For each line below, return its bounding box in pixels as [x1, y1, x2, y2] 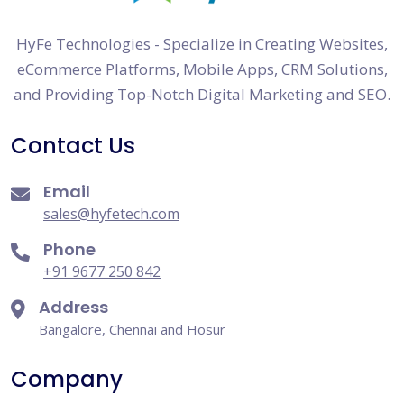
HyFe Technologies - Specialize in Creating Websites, [16, 33, 388, 55]
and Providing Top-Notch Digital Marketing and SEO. [14, 84, 390, 106]
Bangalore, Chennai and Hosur [39, 320, 225, 339]
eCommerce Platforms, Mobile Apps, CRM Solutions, [16, 59, 388, 80]
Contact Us [11, 131, 135, 161]
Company [11, 364, 123, 395]
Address [39, 296, 108, 319]
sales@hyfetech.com [43, 204, 179, 225]
